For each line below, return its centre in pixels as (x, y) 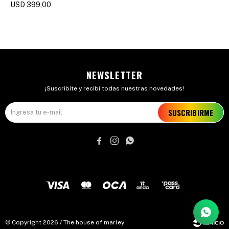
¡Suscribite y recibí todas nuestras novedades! (114, 89)
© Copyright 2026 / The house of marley (65, 223)
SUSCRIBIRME (190, 113)
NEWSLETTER (114, 75)
